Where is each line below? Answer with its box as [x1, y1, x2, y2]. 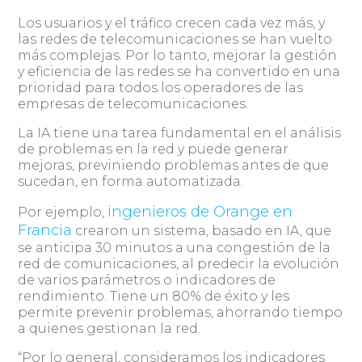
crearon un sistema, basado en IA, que [72, 223, 332, 238]
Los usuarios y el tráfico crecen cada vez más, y [18, 15, 326, 31]
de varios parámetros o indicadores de [18, 272, 276, 288]
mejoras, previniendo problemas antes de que [18, 158, 330, 173]
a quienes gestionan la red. [18, 321, 201, 336]
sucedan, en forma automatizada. [18, 174, 244, 189]
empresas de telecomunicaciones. [18, 96, 249, 112]
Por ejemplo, [18, 204, 108, 220]
